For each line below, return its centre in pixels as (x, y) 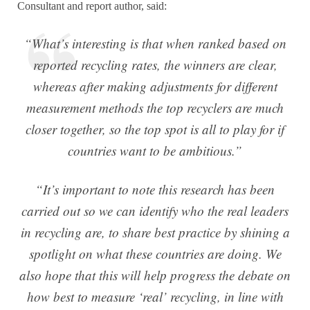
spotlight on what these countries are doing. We (155, 253)
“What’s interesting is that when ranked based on (155, 43)
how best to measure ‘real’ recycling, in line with (155, 296)
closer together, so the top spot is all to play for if (155, 129)
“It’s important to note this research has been (155, 189)
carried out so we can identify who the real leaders (155, 210)
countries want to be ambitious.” (155, 150)
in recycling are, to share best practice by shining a (155, 232)
